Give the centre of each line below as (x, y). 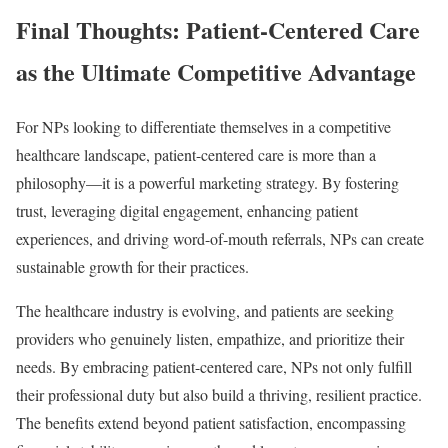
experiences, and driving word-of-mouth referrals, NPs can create (220, 238)
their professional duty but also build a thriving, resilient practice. (219, 394)
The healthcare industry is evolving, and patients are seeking (205, 310)
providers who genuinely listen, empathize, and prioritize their (210, 338)
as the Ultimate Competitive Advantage (216, 71)
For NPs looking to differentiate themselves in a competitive (203, 126)
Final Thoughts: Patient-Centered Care (218, 29)
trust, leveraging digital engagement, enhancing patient (187, 210)
